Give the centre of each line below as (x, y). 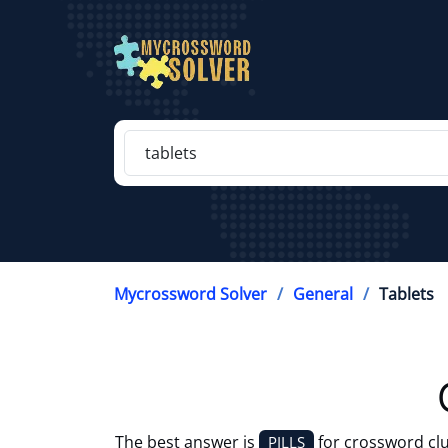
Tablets (406, 294)
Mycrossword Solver (190, 294)
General (323, 294)
